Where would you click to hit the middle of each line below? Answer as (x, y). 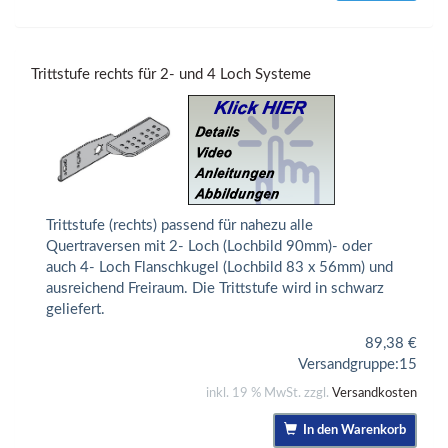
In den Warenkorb (351, 430)
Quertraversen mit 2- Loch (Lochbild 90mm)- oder (209, 247)
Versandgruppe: (348, 364)
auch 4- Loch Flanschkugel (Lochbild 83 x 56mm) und (219, 268)
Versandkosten (374, 393)
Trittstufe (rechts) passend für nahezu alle (179, 226)
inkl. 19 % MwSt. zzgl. (269, 393)
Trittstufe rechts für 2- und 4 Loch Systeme (171, 75)
